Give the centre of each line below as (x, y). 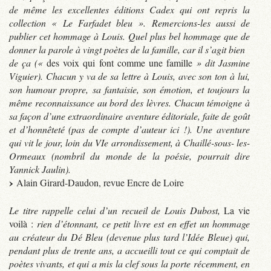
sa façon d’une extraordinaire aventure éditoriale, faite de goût (129, 116)
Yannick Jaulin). (40, 169)
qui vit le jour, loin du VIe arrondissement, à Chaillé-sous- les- (129, 142)
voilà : (23, 223)
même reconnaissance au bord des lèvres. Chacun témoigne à (129, 102)
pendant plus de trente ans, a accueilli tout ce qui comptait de (129, 250)
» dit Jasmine (221, 62)
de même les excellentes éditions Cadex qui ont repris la (129, 9)
